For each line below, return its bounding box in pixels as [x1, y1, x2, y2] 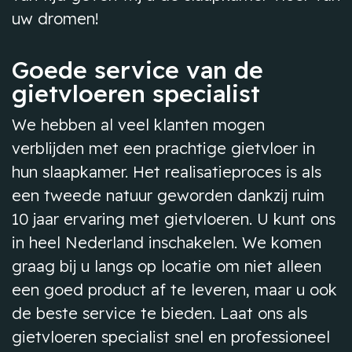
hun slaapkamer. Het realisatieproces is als [12, 162, 321, 181]
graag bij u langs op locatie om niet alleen [12, 256, 321, 276]
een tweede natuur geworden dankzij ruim [12, 185, 324, 205]
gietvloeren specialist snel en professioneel [12, 327, 330, 346]
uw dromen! [12, 9, 98, 28]
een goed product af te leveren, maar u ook [12, 280, 337, 299]
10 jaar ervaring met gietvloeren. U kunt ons [12, 209, 335, 229]
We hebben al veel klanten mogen [12, 115, 265, 134]
